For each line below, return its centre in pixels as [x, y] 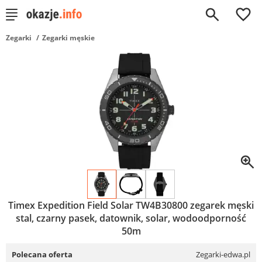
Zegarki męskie [68, 38]
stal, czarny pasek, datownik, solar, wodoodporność [131, 218]
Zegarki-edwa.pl [223, 254]
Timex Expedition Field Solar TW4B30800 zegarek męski [131, 205]
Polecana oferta [42, 254]
